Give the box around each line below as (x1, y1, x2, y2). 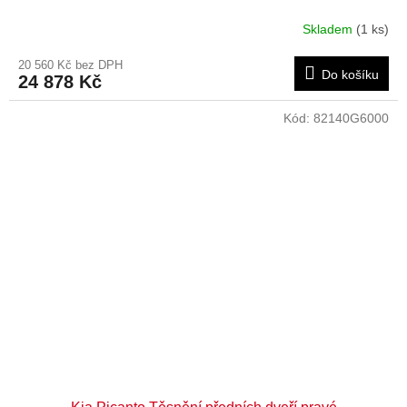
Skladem (303, 22, 356, 37)
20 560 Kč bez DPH (18, 57, 123, 72)
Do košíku (322, 66, 379, 82)
